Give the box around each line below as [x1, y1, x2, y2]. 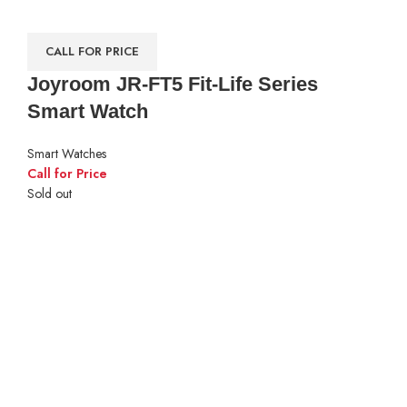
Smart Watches [27, 144, 106, 163]
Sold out [27, 184, 72, 203]
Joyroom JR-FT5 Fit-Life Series [27, 72, 318, 95]
